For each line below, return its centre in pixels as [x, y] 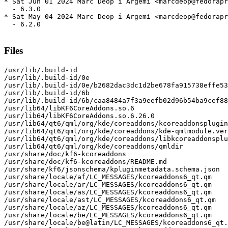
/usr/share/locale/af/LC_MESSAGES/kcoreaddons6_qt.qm [108, 177]
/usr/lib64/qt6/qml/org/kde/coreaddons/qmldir [94, 146]
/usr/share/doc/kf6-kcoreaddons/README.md [85, 161]
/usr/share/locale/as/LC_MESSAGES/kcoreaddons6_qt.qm [108, 192]
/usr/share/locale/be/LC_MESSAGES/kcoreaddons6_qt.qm [108, 215]
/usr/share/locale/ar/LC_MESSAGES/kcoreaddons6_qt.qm [108, 184]
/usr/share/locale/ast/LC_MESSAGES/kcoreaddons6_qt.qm [110, 199]
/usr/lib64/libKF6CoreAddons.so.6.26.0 [79, 116]
